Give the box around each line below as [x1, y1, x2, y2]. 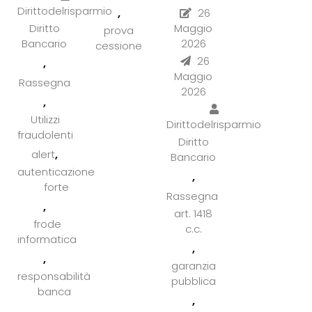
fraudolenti [17, 127, 73, 142]
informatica [17, 231, 77, 247]
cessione [95, 38, 142, 54]
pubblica [171, 274, 216, 289]
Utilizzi [31, 111, 60, 127]
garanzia [171, 258, 216, 274]
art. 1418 [174, 206, 212, 221]
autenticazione [17, 164, 95, 179]
